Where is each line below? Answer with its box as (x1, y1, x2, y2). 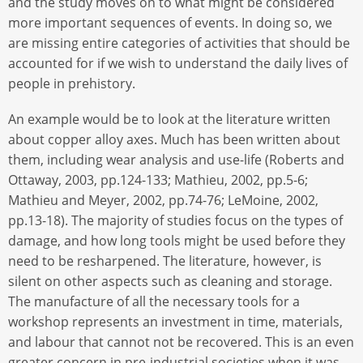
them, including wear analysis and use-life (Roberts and (8, 150, 344, 169)
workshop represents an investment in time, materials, (8, 312, 343, 331)
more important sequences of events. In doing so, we (8, 13, 332, 32)
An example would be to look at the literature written (8, 109, 331, 128)
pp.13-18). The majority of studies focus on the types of (8, 211, 343, 229)
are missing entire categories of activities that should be (8, 33, 350, 52)
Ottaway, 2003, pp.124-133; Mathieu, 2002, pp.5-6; (8, 170, 308, 189)
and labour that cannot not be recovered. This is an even (8, 332, 354, 351)
